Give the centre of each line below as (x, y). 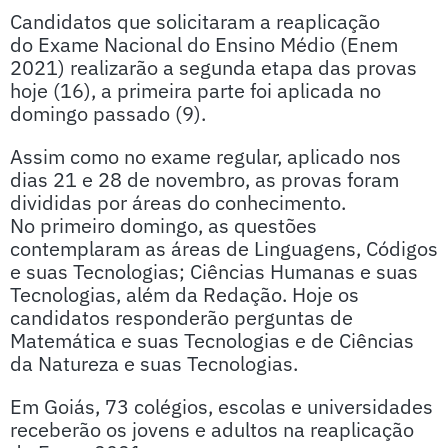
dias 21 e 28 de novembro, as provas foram (204, 179)
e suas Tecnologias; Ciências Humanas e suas (214, 271)
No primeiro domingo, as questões (163, 225)
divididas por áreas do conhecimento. (178, 202)
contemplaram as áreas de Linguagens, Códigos (224, 248)
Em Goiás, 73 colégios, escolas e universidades (221, 406)
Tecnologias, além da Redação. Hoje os (184, 294)
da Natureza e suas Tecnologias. (154, 363)
